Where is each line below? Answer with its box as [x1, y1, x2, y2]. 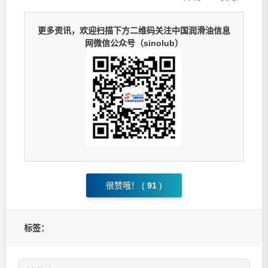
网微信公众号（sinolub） [85, 38, 183, 48]
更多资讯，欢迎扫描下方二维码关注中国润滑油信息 [38, 25, 230, 35]
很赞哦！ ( [106, 180, 145, 190]
